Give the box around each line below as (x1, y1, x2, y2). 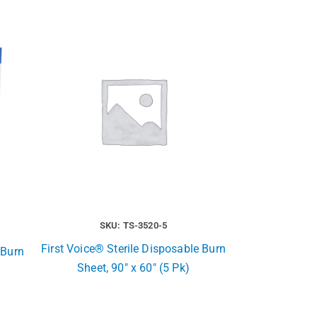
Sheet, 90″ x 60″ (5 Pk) (77, 261, 190, 275)
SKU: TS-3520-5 (99, 220, 168, 231)
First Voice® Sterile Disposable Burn (41, 242, 226, 256)
